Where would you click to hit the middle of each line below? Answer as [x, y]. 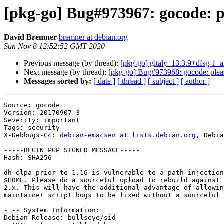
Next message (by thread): [66, 72]
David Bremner [30, 37]
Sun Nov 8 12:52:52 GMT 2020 [54, 46]
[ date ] [104, 81]
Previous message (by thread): [72, 63]
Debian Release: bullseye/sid [60, 218]
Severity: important [42, 120]
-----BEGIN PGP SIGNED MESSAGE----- [72, 150]
